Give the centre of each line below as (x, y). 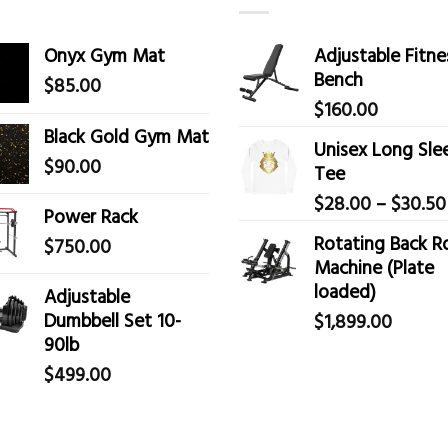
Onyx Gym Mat (104, 54)
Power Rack (91, 215)
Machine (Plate (374, 266)
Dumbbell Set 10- (112, 319)
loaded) (345, 290)
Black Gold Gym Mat (126, 135)
